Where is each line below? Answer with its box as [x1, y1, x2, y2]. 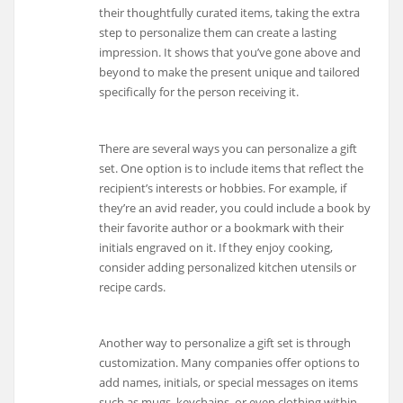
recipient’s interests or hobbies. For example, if [99, 179, 347, 196]
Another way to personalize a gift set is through [99, 335, 352, 352]
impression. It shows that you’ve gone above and [99, 44, 362, 61]
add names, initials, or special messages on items [99, 374, 359, 391]
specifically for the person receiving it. [99, 84, 300, 101]
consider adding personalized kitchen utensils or [99, 258, 357, 275]
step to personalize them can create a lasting [99, 24, 337, 41]
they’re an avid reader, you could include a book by [99, 199, 372, 216]
